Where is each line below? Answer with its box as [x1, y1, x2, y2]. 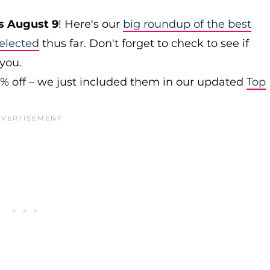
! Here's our [58, 17, 123, 31]
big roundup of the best [123, 17, 251, 31]
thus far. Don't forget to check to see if [39, 37, 249, 50]
